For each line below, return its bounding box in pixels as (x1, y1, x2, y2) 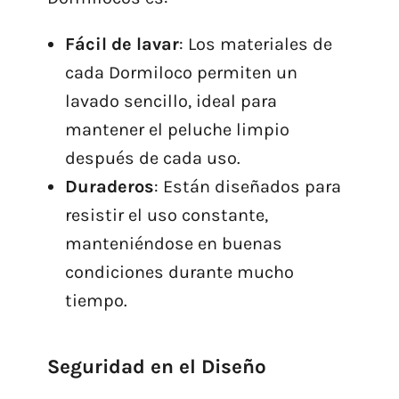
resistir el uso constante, (64, 205, 268, 226)
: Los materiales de (178, 34, 332, 55)
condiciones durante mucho (64, 262, 294, 283)
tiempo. (64, 290, 127, 312)
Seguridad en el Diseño (46, 354, 266, 379)
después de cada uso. (64, 148, 240, 169)
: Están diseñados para (153, 176, 341, 198)
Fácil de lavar (64, 34, 179, 55)
